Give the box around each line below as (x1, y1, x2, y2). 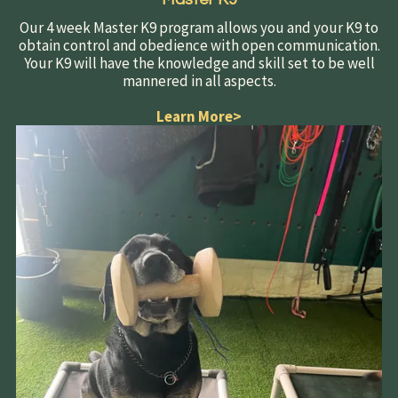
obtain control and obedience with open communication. (18, 35, 380, 55)
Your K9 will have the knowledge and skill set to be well (23, 52, 375, 73)
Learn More (156, 106, 233, 126)
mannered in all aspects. (122, 70, 276, 91)
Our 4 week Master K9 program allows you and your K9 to (20, 17, 378, 37)
